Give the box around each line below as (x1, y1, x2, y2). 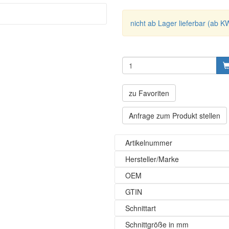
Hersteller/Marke (125, 154, 179, 164)
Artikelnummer (125, 138, 172, 148)
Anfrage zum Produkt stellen (129, 110, 220, 121)
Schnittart (125, 203, 156, 213)
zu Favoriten (129, 88, 169, 98)
